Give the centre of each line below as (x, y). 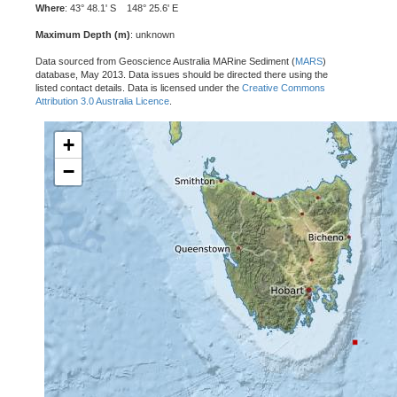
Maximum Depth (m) (83, 35)
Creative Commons (284, 88)
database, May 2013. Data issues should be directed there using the (182, 74)
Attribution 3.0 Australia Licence (102, 101)
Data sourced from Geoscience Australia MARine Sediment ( (165, 61)
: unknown (152, 35)
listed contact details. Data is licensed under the (139, 88)
